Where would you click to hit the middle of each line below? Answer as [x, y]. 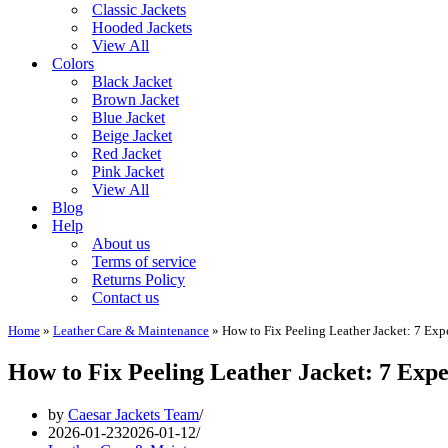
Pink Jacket [128, 171]
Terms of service [144, 261]
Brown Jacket [135, 99]
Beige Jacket [132, 135]
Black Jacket [132, 81]
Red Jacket [126, 153]
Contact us [125, 297]
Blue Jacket [128, 117]
